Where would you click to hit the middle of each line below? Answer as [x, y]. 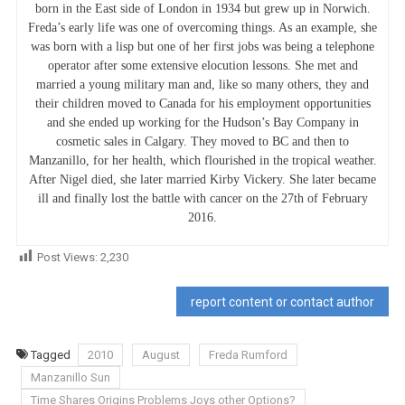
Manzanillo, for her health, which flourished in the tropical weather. [202, 160]
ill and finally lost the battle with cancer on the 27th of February [202, 198]
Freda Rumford [248, 354]
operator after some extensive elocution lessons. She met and [202, 65]
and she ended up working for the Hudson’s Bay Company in [202, 122]
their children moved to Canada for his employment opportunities [202, 103]
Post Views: [67, 257]
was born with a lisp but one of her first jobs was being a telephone [202, 46]
